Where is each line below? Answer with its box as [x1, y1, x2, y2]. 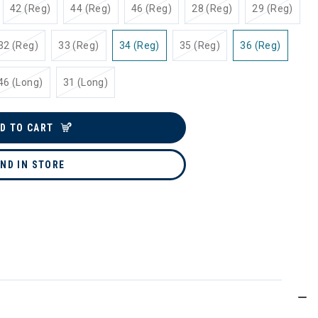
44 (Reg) [70, 3, 111, 14]
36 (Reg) [240, 40, 281, 51]
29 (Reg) [252, 3, 293, 14]
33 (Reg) [58, 40, 99, 51]
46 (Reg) [131, 3, 172, 14]
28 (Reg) [192, 3, 233, 14]
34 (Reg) [119, 40, 160, 51]
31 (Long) [62, 77, 109, 88]
